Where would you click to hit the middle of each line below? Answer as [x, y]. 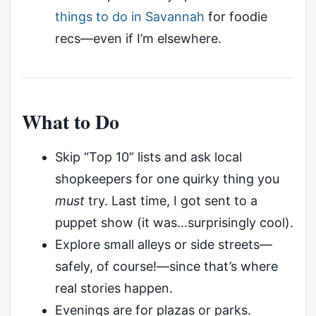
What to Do [71, 121]
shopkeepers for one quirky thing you [167, 178]
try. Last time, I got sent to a [171, 200]
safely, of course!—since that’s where [166, 266]
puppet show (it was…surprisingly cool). [174, 222]
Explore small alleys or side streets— [163, 244]
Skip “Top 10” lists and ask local [148, 157]
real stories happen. [114, 288]
